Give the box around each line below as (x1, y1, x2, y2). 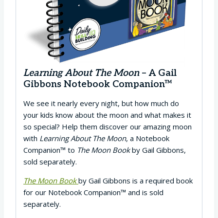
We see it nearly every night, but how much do (23, 98, 179, 108)
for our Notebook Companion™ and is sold (23, 187, 163, 197)
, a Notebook (126, 133, 169, 143)
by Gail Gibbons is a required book (78, 175, 193, 185)
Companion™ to (23, 145, 77, 155)
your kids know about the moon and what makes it (23, 109, 191, 120)
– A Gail (139, 67, 177, 79)
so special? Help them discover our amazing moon (23, 121, 192, 131)
